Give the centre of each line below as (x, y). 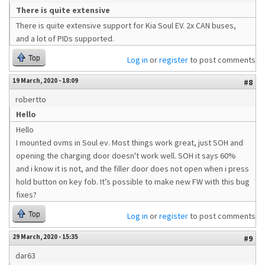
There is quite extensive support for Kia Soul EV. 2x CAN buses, (126, 25)
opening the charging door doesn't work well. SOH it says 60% (126, 156)
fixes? (26, 195)
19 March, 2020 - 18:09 (45, 80)
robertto (31, 99)
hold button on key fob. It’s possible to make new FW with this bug (133, 182)
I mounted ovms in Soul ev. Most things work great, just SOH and (130, 143)
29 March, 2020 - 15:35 (45, 237)
